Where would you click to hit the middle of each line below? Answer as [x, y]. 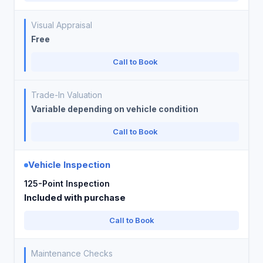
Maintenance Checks [72, 253]
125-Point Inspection [67, 183]
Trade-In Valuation [67, 95]
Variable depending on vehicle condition [115, 109]
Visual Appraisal [62, 25]
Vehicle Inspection [69, 165]
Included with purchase [75, 198]
